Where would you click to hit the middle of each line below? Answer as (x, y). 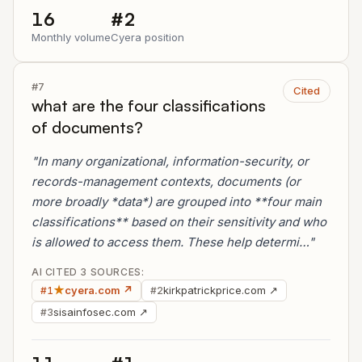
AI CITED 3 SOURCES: (88, 272)
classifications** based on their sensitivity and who (179, 222)
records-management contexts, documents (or (166, 181)
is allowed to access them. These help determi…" (173, 242)
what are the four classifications (149, 105)
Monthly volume (71, 37)
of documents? (87, 127)
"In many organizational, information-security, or (170, 161)
